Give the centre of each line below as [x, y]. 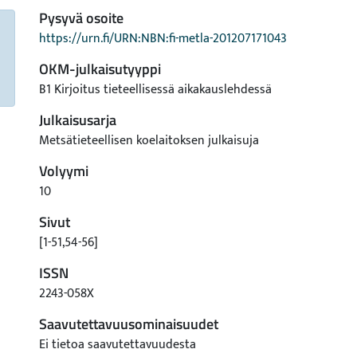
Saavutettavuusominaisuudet [129, 324]
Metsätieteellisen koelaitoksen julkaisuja [149, 141]
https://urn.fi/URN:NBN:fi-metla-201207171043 [163, 39]
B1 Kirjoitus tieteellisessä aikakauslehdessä [155, 90]
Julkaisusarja [78, 120]
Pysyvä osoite [81, 18]
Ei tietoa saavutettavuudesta [118, 345]
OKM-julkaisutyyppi [100, 69]
